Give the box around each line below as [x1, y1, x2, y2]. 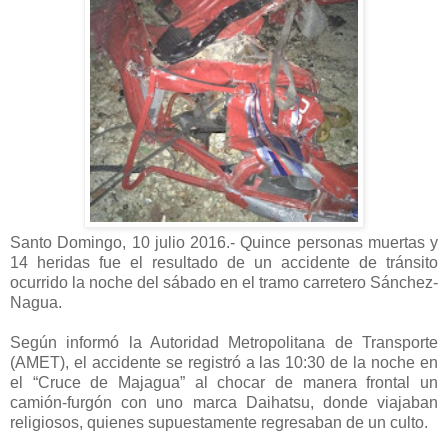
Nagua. [10, 293, 62, 311]
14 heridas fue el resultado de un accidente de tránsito [10, 253, 438, 271]
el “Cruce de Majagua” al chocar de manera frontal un [10, 373, 438, 391]
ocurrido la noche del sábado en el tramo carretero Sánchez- [10, 273, 438, 291]
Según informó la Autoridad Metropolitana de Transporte [10, 333, 438, 351]
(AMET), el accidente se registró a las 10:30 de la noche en [10, 353, 438, 371]
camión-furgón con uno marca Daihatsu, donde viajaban [10, 393, 438, 411]
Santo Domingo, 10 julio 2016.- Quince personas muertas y [10, 233, 438, 251]
